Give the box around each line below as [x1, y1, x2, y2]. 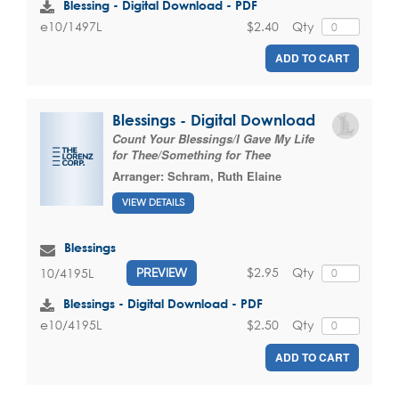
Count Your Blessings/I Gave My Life [112, 130, 314, 148]
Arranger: [112, 167, 167, 185]
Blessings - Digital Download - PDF [63, 296, 263, 312]
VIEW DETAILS [122, 197, 184, 209]
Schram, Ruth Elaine [167, 167, 281, 185]
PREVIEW [136, 265, 187, 281]
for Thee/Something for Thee [112, 146, 271, 164]
